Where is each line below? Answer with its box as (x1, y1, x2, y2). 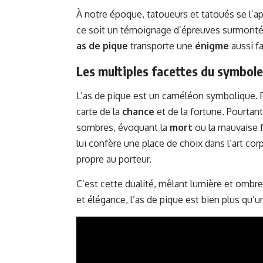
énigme (195, 40, 229, 52)
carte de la (76, 106, 122, 118)
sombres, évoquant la (76, 122, 170, 134)
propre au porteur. (76, 153, 151, 166)
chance (122, 106, 154, 118)
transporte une (128, 40, 195, 52)
